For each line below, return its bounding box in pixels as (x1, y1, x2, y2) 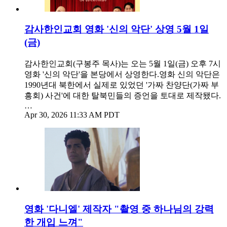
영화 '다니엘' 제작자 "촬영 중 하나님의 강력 (24, 203, 214, 214)
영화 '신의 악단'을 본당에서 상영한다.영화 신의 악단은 (24, 69, 220, 79)
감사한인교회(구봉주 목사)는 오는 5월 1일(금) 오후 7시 (24, 59, 221, 68)
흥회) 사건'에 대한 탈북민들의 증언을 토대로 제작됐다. (24, 91, 221, 100)
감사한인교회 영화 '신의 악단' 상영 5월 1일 (24, 24, 209, 35)
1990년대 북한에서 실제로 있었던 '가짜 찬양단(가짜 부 (24, 80, 219, 89)
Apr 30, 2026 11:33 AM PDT (24, 110, 120, 119)
